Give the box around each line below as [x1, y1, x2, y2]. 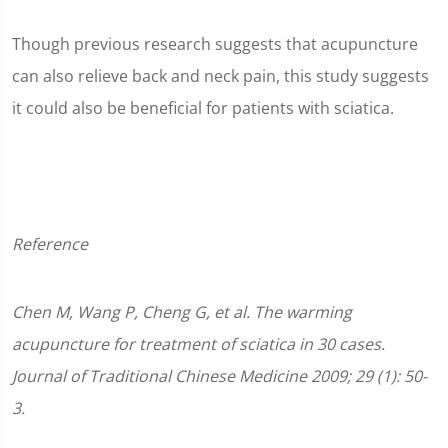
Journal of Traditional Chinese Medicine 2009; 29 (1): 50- [12, 365, 427, 387]
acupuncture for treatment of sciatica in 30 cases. [12, 333, 385, 355]
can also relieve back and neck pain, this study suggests [12, 65, 429, 87]
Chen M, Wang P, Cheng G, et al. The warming [12, 301, 352, 323]
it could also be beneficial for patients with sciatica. [12, 97, 394, 119]
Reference [12, 233, 92, 255]
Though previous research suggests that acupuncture [12, 33, 418, 55]
